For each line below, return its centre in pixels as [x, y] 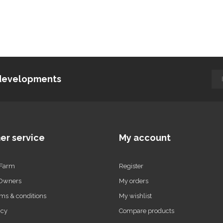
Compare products [147, 211]
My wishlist [135, 196]
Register [131, 166]
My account [145, 137]
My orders [134, 181]
